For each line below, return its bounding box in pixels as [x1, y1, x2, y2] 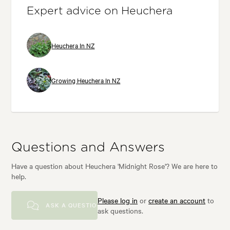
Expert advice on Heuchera [27, 5, 173, 16]
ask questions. [98, 205, 144, 216]
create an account [148, 195, 206, 206]
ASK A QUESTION [44, 201, 102, 209]
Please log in [98, 195, 138, 206]
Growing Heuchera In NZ [51, 75, 121, 85]
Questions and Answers [11, 141, 165, 155]
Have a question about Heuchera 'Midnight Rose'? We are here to [11, 161, 218, 171]
